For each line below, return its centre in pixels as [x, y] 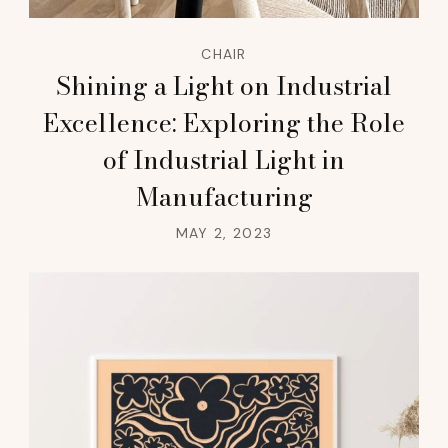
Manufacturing [224, 196]
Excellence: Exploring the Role [224, 122]
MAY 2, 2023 [224, 232]
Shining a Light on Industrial [224, 85]
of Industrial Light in [224, 159]
